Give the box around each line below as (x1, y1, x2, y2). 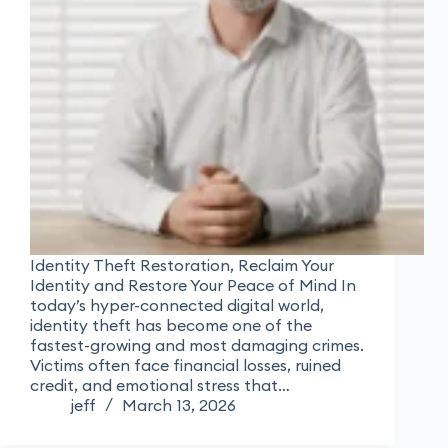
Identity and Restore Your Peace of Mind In (30, 275, 356, 296)
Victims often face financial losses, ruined (30, 355, 341, 376)
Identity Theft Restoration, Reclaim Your (30, 255, 334, 276)
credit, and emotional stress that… (30, 375, 290, 396)
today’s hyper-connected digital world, (30, 295, 324, 316)
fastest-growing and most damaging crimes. (30, 335, 364, 356)
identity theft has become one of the (30, 315, 312, 336)
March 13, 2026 (122, 395, 236, 416)
